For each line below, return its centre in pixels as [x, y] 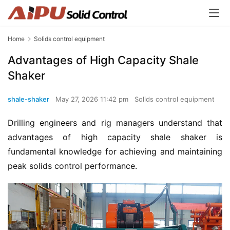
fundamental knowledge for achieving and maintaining [115, 152]
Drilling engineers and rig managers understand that [115, 123]
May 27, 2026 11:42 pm [93, 99]
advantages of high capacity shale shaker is [115, 137]
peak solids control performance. [72, 166]
